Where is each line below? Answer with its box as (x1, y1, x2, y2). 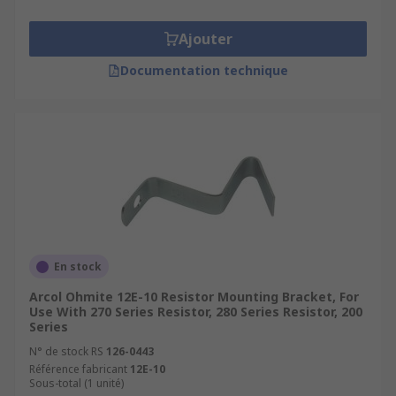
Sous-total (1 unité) (29, 376, 124, 391)
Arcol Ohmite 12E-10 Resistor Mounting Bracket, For (29, 288, 359, 305)
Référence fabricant (29, 362, 127, 377)
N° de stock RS (29, 344, 103, 359)
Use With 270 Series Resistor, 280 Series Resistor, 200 (29, 303, 362, 320)
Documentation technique (120, 62, 288, 79)
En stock (54, 259, 102, 274)
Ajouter (178, 29, 232, 49)
